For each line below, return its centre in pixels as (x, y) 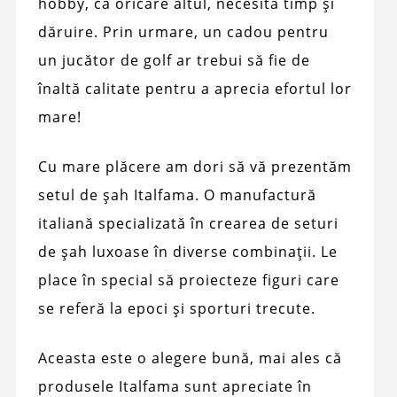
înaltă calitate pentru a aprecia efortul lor (195, 88)
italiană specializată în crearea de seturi (188, 223)
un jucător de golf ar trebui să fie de (174, 60)
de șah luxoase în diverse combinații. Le (187, 251)
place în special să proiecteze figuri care (188, 280)
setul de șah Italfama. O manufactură (177, 195)
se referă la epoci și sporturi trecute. (176, 308)
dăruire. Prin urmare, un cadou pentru (183, 31)
